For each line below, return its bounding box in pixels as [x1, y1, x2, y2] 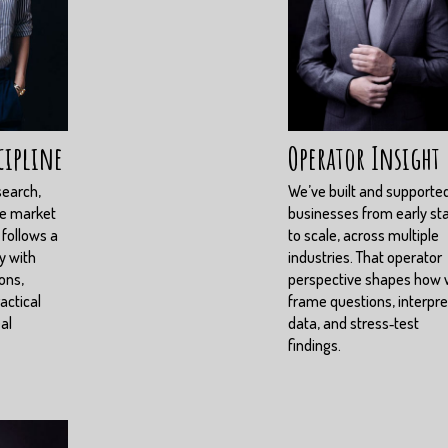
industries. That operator [288, 247, 442, 268]
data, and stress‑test [288, 313, 419, 334]
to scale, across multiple [288, 225, 439, 246]
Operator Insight [288, 137, 440, 179]
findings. [288, 335, 341, 356]
